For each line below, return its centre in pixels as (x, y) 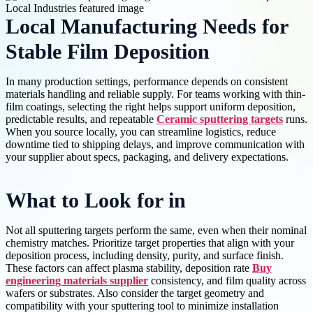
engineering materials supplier (77, 281)
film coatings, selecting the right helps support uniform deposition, (151, 107)
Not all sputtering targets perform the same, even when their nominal (156, 231)
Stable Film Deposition (108, 52)
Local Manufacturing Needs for (147, 27)
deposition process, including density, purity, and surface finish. (145, 256)
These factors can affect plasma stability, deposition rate (129, 268)
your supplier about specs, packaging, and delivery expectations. (147, 157)
